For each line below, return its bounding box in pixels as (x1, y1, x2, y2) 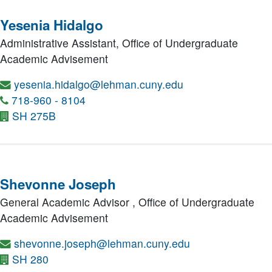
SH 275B (12, 108, 56, 123)
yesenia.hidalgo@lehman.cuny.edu (14, 76, 183, 92)
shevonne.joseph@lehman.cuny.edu (14, 236, 190, 251)
